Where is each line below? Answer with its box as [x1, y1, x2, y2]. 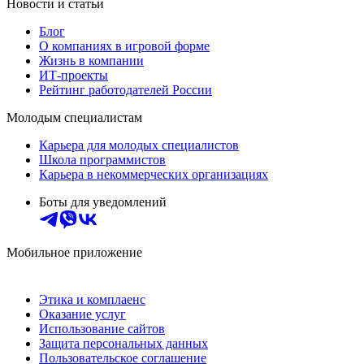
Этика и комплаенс [39, 292, 145, 307]
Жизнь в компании [39, 54, 144, 68]
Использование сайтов [39, 322, 165, 336]
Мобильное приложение [6, 245, 142, 260]
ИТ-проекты [39, 68, 108, 83]
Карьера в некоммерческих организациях [39, 167, 268, 182]
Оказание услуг [39, 307, 126, 322]
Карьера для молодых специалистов [39, 138, 239, 153]
